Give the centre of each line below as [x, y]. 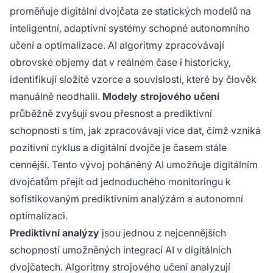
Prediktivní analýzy [55, 232]
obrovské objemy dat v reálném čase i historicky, [120, 62]
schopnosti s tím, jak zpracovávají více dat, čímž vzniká [135, 130]
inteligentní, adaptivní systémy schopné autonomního [130, 28]
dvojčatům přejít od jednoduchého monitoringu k [120, 181]
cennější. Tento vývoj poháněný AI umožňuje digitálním [134, 164]
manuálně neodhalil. [56, 96]
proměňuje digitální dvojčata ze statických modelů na [130, 11]
